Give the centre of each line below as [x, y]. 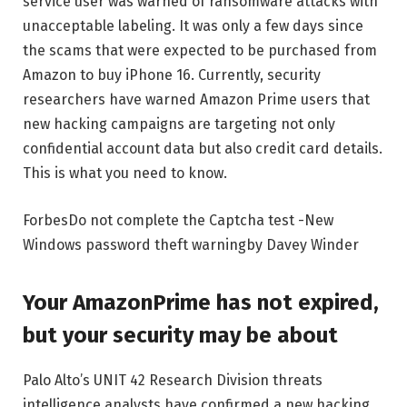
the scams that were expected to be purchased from [200, 51]
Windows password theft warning [134, 244]
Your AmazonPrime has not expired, [201, 303]
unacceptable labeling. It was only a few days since [193, 26]
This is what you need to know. [125, 174]
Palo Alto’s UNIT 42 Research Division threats [173, 381]
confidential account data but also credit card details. [203, 149]
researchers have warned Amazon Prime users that [196, 100]
